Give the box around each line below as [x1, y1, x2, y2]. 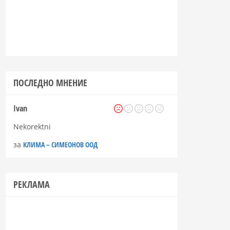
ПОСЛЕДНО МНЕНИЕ [13, 76, 88, 89]
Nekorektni [13, 121, 51, 131]
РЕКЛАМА [13, 178, 50, 190]
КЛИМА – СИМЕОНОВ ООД [23, 139, 98, 149]
